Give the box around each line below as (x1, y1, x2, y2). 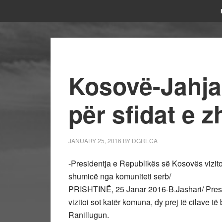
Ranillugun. (68, 209, 109, 221)
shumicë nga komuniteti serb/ (68, 170, 171, 182)
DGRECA (132, 136, 158, 145)
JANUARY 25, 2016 (68, 136, 121, 145)
